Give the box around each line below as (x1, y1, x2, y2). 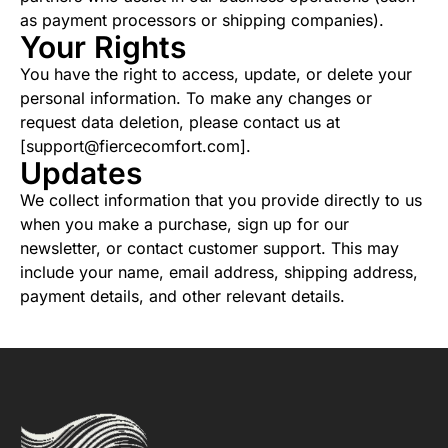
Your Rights (20, 29, 186, 66)
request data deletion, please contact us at (20, 112, 340, 133)
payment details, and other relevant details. (20, 286, 345, 307)
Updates (20, 155, 142, 192)
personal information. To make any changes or (20, 88, 372, 109)
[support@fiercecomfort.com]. (20, 136, 251, 157)
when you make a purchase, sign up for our (20, 214, 349, 235)
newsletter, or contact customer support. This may (20, 238, 399, 259)
